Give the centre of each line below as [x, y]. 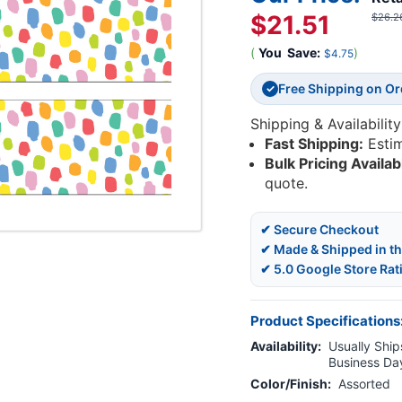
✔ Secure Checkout [319, 230]
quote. [287, 184]
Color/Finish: [291, 384]
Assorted [364, 384]
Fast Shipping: [315, 144]
